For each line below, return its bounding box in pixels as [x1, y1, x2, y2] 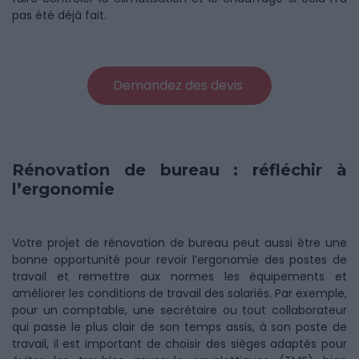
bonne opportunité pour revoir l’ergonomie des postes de [12, 252, 347, 268]
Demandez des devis [113, 76, 246, 95]
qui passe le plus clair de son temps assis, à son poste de [12, 319, 347, 335]
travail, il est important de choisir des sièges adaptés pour [12, 336, 347, 352]
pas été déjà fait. [12, 7, 107, 23]
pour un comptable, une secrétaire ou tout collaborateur [12, 302, 347, 318]
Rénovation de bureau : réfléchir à [12, 160, 347, 179]
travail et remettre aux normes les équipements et [12, 268, 347, 284]
